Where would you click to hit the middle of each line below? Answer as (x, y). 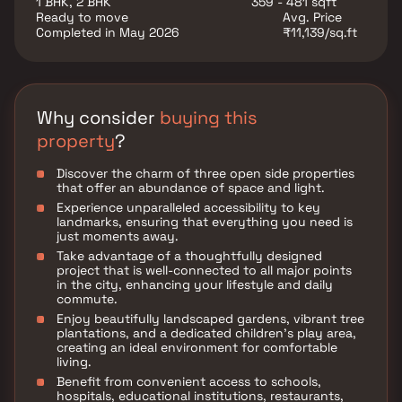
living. (74, 362)
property (76, 141)
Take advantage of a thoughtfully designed (189, 256)
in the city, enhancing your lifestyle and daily (195, 284)
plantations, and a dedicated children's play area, (206, 333)
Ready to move (82, 17)
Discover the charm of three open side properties (205, 173)
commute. (87, 299)
